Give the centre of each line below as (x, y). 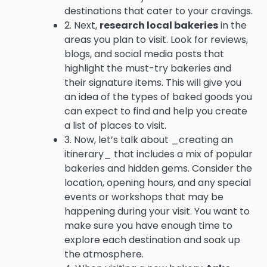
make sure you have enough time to (148, 225)
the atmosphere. (104, 254)
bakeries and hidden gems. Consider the (158, 168)
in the (232, 25)
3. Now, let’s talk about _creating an (149, 139)
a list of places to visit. (115, 125)
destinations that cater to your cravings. (159, 11)
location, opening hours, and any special (158, 182)
